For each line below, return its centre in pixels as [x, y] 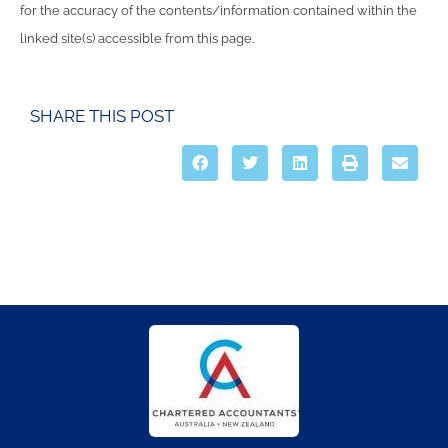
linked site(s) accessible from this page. [137, 39]
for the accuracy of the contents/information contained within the [218, 11]
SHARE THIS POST [102, 115]
